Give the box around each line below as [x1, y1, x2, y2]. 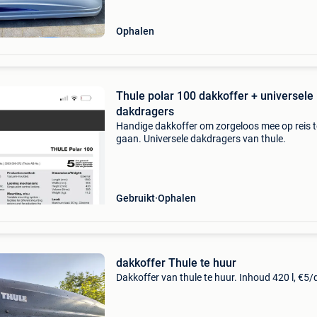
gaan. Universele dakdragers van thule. [115, 133, 286, 144]
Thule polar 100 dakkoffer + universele [115, 89, 313, 103]
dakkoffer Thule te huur [115, 256, 236, 270]
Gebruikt [115, 192, 155, 204]
